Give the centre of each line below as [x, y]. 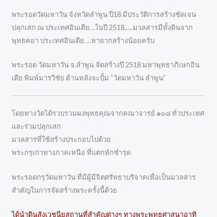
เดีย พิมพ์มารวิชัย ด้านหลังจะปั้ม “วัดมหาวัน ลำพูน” [89, 78]
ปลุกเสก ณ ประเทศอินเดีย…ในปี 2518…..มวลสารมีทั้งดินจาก [102, 27]
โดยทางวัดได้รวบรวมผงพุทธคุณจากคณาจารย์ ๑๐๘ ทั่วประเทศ [108, 113]
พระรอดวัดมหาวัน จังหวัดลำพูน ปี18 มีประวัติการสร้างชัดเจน [104, 14]
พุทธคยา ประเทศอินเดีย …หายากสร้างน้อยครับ [83, 40]
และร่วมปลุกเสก [36, 126]
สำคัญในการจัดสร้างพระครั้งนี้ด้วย [64, 190]
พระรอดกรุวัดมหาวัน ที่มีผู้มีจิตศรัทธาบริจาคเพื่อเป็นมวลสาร [104, 177]
